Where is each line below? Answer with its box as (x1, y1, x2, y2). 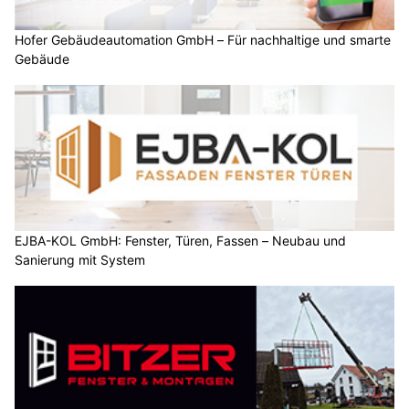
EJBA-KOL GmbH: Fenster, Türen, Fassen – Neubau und (15, 232, 346, 248)
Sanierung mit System (15, 251, 145, 267)
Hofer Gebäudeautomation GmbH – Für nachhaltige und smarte (15, 32, 391, 48)
